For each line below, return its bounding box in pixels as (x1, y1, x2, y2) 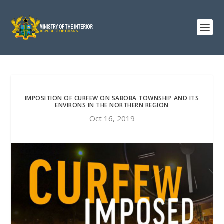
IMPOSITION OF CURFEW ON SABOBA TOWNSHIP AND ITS (24, 94, 199, 102)
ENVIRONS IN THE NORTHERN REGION (55, 101, 169, 109)
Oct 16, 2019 (89, 113, 135, 123)
